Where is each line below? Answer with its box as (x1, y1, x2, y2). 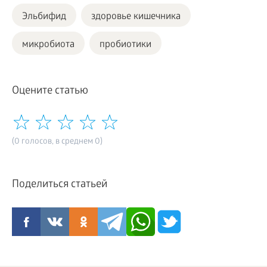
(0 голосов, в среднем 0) (12, 137, 103, 148)
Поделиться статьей (12, 179, 107, 192)
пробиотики (100, 39, 151, 51)
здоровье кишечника (91, 11, 181, 23)
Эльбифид (22, 11, 66, 23)
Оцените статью (12, 85, 88, 98)
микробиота (22, 39, 74, 51)
